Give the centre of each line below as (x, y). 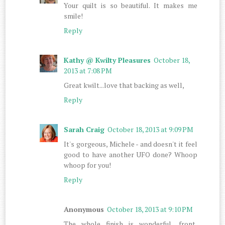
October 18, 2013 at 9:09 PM (151, 129)
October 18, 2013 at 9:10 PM (150, 209)
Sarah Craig (84, 129)
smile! (74, 16)
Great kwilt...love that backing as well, (124, 85)
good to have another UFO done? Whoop (131, 154)
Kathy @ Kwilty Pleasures (107, 60)
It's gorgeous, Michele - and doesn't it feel (131, 144)
